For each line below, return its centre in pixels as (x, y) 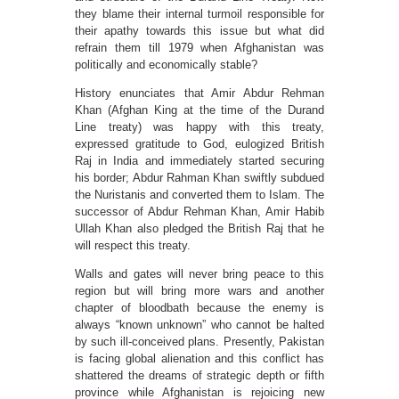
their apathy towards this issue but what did (199, 31)
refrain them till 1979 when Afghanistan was (199, 48)
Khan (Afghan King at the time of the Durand (199, 110)
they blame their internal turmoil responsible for (199, 14)
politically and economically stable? (166, 65)
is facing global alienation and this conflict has (199, 359)
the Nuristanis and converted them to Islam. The (199, 195)
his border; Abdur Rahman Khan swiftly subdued (199, 178)
